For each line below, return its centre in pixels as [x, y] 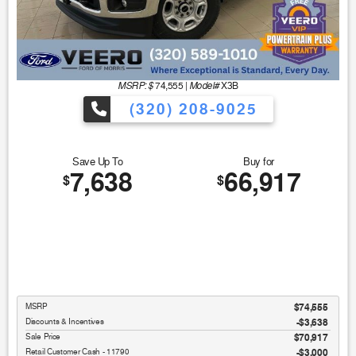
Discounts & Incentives [65, 321]
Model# [204, 85]
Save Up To [97, 162]
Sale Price [44, 337]
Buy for [259, 162]
